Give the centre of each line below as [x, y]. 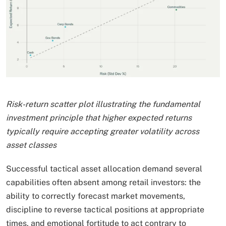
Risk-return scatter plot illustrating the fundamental [103, 104]
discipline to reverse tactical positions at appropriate [105, 209]
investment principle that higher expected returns [99, 118]
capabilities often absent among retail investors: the [103, 182]
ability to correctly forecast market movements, [96, 196]
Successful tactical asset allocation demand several [104, 168]
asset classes [31, 145]
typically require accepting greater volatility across [103, 131]
